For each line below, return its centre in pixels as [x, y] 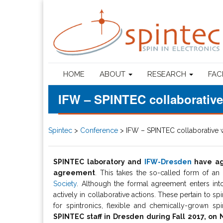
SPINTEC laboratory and [99, 162]
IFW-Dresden [168, 162]
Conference [99, 130]
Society [65, 183]
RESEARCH [168, 74]
